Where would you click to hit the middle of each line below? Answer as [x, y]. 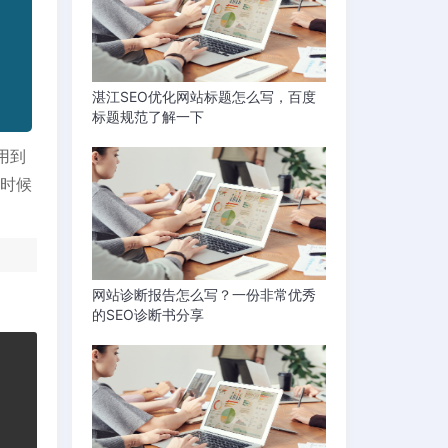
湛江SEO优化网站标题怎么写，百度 [204, 96]
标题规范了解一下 [148, 116]
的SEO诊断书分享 [148, 314]
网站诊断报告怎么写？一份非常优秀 [204, 294]
